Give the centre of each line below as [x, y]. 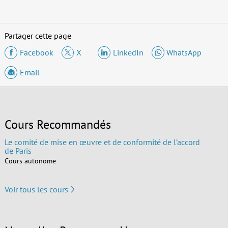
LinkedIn [128, 53]
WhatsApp [184, 53]
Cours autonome [30, 161]
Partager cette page [38, 35]
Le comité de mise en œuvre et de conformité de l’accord [102, 142]
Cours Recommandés [58, 124]
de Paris [18, 150]
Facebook [36, 53]
